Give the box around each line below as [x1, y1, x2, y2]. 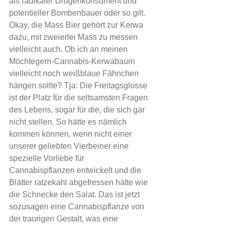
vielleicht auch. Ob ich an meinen [9, 45, 130, 53]
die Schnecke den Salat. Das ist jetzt [9, 190, 142, 199]
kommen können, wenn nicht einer [9, 130, 134, 138]
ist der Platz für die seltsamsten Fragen [9, 93, 150, 102]
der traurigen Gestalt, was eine [9, 214, 120, 223]
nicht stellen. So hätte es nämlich [9, 118, 129, 126]
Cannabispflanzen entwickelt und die [9, 166, 143, 175]
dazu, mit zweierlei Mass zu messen [9, 33, 140, 41]
